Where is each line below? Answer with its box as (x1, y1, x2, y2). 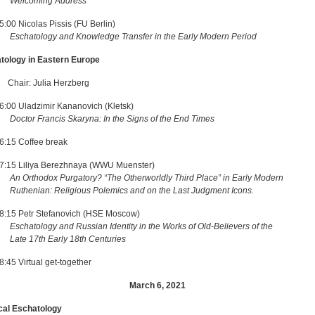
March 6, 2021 (129, 281, 186, 290)
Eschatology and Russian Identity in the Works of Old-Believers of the (9, 221, 277, 231)
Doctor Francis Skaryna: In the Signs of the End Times (9, 114, 214, 124)
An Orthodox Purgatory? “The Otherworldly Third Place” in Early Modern (9, 173, 283, 183)
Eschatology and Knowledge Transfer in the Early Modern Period (9, 32, 257, 41)
